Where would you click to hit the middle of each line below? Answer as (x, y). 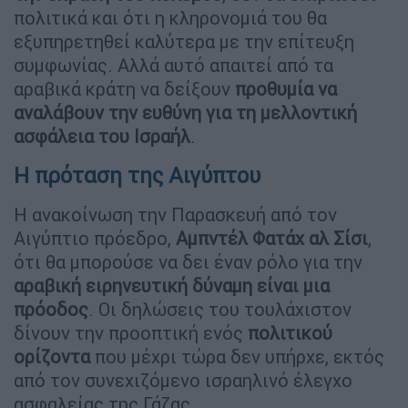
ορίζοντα (52, 357)
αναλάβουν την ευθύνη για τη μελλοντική (185, 113)
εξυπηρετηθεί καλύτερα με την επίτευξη (184, 42)
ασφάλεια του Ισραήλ (102, 137)
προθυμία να (286, 89)
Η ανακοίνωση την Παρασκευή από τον (175, 215)
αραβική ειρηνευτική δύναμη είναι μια (172, 286)
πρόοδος (51, 310)
